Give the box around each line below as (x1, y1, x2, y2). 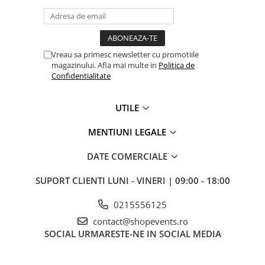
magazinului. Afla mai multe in (51, 59, 159, 70)
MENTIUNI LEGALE (88, 125, 169, 138)
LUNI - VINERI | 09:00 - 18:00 (107, 174, 230, 186)
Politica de (159, 59, 195, 70)
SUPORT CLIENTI (35, 174, 108, 186)
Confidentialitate (51, 70, 111, 81)
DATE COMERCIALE (86, 150, 170, 162)
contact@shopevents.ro (90, 215, 188, 227)
